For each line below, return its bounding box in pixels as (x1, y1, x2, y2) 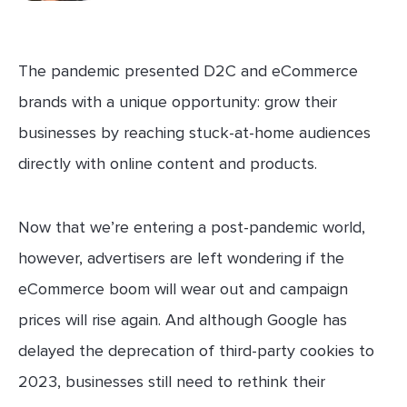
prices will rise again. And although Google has (18, 310, 347, 330)
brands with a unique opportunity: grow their (18, 92, 337, 112)
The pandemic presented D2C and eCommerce (18, 61, 358, 81)
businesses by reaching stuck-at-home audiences (18, 123, 371, 143)
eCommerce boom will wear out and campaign (18, 279, 348, 299)
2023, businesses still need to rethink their (18, 372, 325, 392)
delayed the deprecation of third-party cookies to (18, 341, 374, 361)
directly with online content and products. (18, 154, 317, 174)
